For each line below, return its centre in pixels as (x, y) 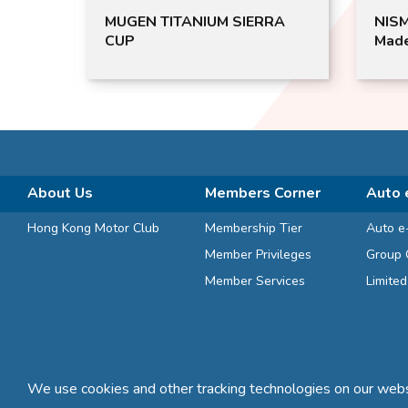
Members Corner (263, 193)
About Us (60, 193)
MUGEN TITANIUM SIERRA (195, 21)
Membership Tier (254, 228)
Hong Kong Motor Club (93, 228)
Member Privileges (258, 254)
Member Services (255, 280)
